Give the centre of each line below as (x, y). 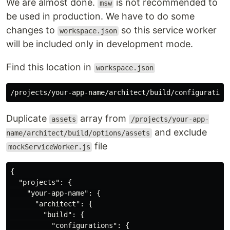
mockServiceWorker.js (49, 147)
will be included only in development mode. (100, 44)
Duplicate (28, 119)
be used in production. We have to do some (100, 16)
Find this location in (50, 67)
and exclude (179, 132)
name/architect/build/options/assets (78, 133)
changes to (32, 30)
